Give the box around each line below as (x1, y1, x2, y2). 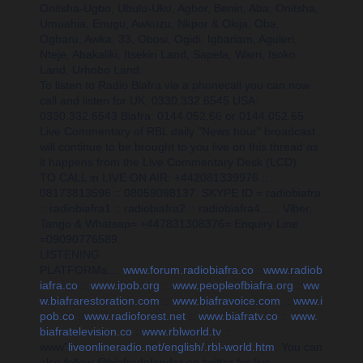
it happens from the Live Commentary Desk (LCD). (40, 156, 300, 169)
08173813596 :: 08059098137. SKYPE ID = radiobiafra (40, 186, 321, 199)
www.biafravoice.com (173, 294, 280, 307)
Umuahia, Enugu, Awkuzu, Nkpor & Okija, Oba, (40, 17, 280, 30)
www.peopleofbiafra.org (173, 279, 293, 292)
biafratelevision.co (40, 325, 132, 338)
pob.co (40, 310, 75, 322)
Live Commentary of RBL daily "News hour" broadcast (40, 125, 315, 138)
